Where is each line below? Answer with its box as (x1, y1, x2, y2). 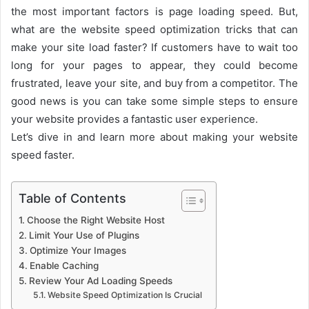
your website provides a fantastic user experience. (11, 112, 258, 126)
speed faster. (11, 148, 74, 162)
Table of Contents (19, 191, 126, 206)
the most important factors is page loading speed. (11, 5, 279, 19)
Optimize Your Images (29, 245, 126, 257)
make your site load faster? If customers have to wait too (11, 41, 298, 54)
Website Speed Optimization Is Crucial (47, 290, 202, 301)
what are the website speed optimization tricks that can (11, 23, 298, 37)
